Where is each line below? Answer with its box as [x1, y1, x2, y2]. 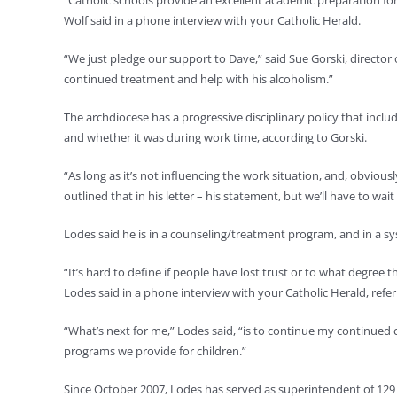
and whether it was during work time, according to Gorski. [64, 129, 367, 145]
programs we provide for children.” [64, 343, 246, 359]
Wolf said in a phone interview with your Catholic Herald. [64, 12, 361, 28]
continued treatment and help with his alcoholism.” [64, 71, 333, 87]
